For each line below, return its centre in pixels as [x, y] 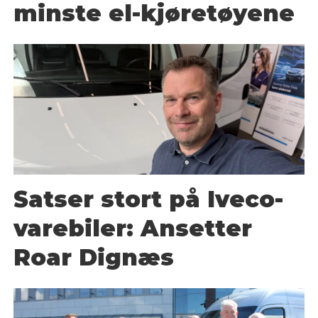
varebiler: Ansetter [133, 229]
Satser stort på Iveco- [149, 199]
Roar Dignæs [94, 258]
